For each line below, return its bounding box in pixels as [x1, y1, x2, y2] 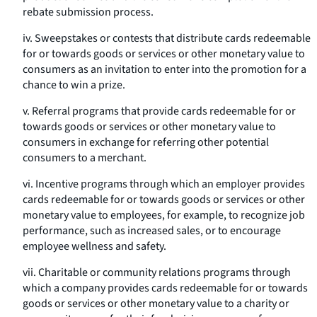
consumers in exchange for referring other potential [23, 134, 269, 150]
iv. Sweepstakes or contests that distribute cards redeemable [23, 30, 311, 46]
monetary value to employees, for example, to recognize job [23, 207, 305, 223]
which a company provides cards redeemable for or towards [23, 280, 308, 296]
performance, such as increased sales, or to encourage [23, 223, 281, 238]
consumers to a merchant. [23, 150, 146, 166]
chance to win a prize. [23, 77, 125, 93]
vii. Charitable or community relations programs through [23, 265, 291, 280]
